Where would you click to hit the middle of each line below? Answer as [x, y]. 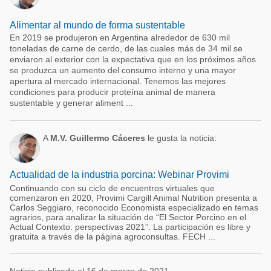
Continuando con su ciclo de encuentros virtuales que [112, 188]
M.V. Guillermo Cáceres [98, 138]
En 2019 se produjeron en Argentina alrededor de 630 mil [120, 38]
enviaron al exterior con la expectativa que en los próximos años [133, 59]
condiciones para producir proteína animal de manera [113, 92]
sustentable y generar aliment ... [71, 103]
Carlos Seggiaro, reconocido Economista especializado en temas [134, 207]
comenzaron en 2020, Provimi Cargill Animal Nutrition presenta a [133, 198]
